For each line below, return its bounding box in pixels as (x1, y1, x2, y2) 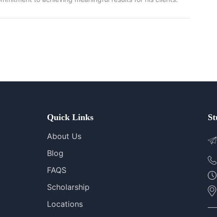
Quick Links (46, 112, 93, 122)
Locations (46, 199, 83, 209)
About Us (46, 131, 81, 141)
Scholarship (46, 182, 90, 192)
